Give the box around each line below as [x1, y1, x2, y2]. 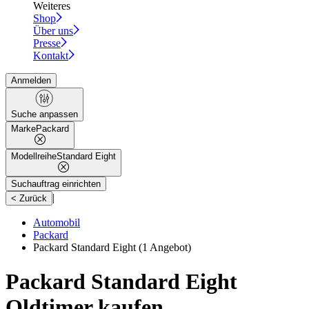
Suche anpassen [11, 109, 78, 120]
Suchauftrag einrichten [11, 179, 101, 190]
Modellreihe [11, 151, 57, 162]
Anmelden [11, 75, 51, 86]
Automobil [33, 217, 80, 229]
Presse [33, 37, 61, 50]
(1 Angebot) [136, 241, 191, 254]
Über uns [33, 25, 73, 37]
